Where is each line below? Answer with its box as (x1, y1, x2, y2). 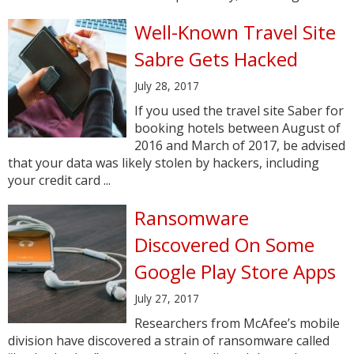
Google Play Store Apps (134, 258, 336, 284)
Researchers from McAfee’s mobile (134, 314, 340, 332)
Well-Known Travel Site (134, 19, 336, 45)
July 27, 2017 (134, 291, 199, 306)
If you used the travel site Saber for (134, 102, 344, 119)
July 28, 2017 (134, 78, 199, 93)
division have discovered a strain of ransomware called (8, 332, 330, 349)
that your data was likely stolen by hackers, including (8, 154, 319, 171)
